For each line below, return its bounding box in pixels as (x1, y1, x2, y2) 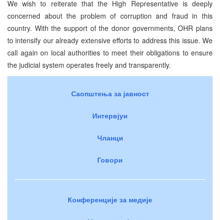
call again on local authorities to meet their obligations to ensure (7, 47, 213, 57)
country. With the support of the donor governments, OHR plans (7, 23, 213, 33)
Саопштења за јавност (71, 88, 149, 98)
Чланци (97, 132, 123, 142)
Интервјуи (92, 110, 128, 120)
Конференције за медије (68, 194, 152, 204)
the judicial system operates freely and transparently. (7, 59, 171, 70)
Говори (97, 154, 123, 165)
